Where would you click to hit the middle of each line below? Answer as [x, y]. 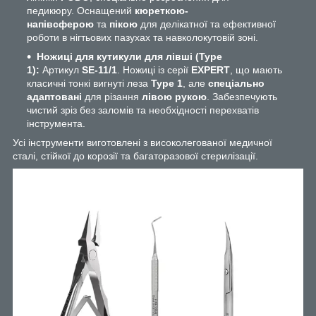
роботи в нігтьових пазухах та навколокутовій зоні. [142, 37]
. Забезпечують [242, 96]
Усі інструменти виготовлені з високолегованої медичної [142, 142]
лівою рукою [174, 96]
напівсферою [60, 24]
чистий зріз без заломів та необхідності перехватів [143, 110]
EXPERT [211, 69]
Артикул [61, 69]
